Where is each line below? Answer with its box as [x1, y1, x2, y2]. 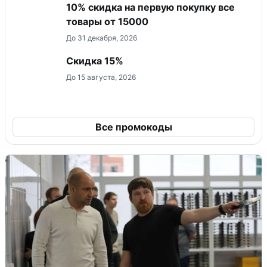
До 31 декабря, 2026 [66, 33, 137, 43]
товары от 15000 [66, 15, 148, 28]
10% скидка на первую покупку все [66, 1, 235, 14]
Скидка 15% [66, 55, 123, 67]
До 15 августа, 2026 [66, 73, 136, 82]
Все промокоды [95, 121, 172, 133]
